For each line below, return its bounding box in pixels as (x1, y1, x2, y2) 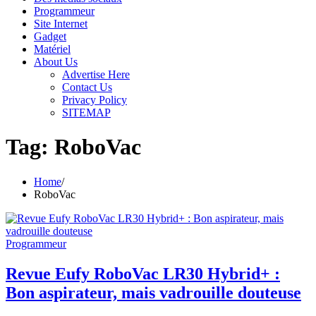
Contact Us (62, 81, 112, 93)
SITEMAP (62, 107, 111, 119)
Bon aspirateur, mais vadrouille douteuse (6, 283, 301, 302)
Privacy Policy (62, 94, 127, 106)
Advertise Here (62, 68, 130, 80)
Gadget (34, 30, 66, 42)
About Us (34, 56, 78, 68)
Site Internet (34, 18, 87, 30)
